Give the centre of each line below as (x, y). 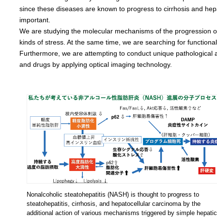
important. (35, 20)
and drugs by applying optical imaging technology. (96, 64)
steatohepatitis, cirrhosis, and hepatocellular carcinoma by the (114, 204)
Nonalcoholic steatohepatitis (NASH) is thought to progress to (113, 195)
